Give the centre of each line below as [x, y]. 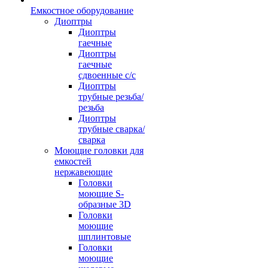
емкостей [73, 161]
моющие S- [101, 194]
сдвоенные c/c [107, 75]
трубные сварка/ [112, 129]
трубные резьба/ [111, 97]
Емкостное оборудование [82, 10]
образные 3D [105, 204]
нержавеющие [83, 172]
